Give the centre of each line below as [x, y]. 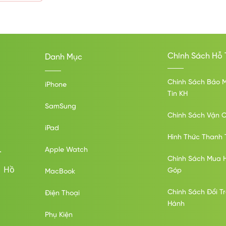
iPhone [56, 85]
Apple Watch [67, 150]
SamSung [61, 106]
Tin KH [177, 94]
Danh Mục [64, 57]
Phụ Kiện [59, 215]
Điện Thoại [63, 193]
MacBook [60, 172]
